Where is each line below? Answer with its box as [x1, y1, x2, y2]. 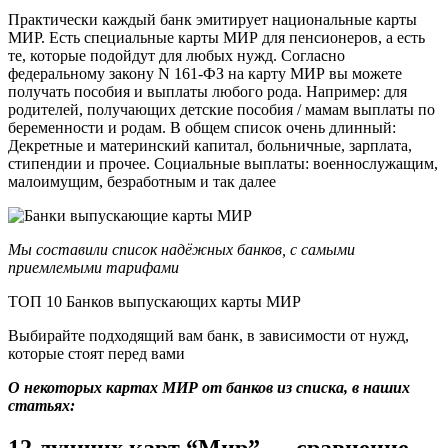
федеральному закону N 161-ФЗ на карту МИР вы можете [8, 64, 402, 82]
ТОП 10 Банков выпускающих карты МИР [8, 292, 301, 310]
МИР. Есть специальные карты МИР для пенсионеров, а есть [8, 28, 425, 46]
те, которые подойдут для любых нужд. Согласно [8, 46, 345, 64]
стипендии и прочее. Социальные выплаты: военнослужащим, [8, 154, 438, 172]
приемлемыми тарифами [8, 258, 179, 276]
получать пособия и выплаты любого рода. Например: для [8, 82, 407, 100]
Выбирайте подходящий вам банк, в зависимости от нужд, [8, 326, 409, 344]
